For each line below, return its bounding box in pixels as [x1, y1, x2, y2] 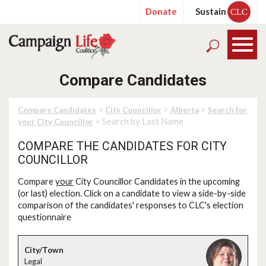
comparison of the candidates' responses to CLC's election [18, 200, 243, 210]
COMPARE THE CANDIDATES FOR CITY [18, 140, 227, 153]
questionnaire [18, 212, 71, 222]
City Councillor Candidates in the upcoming [74, 176, 240, 186]
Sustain [195, 7, 226, 17]
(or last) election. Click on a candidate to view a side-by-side [18, 188, 246, 198]
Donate [145, 7, 177, 17]
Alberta [170, 105, 199, 115]
